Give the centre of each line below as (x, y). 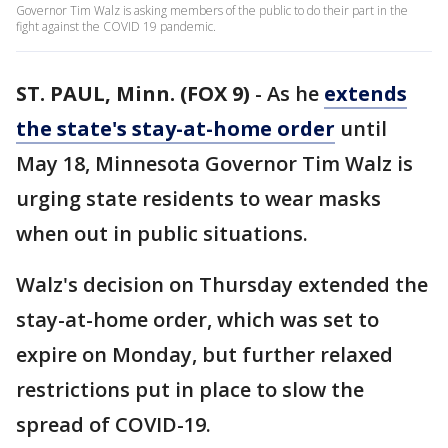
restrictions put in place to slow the (190, 389)
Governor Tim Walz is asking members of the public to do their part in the (212, 10)
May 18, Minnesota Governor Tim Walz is (214, 163)
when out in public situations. (162, 233)
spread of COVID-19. (113, 424)
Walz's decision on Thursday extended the (222, 284)
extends (365, 93)
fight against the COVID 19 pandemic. (116, 26)
